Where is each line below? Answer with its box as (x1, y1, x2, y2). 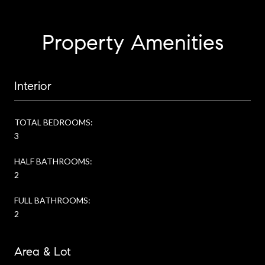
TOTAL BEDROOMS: (14, 117, 93, 127)
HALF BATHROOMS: (14, 156, 92, 166)
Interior (14, 78, 51, 93)
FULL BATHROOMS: (14, 195, 91, 205)
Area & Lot (14, 244, 71, 259)
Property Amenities (41, 28, 224, 56)
